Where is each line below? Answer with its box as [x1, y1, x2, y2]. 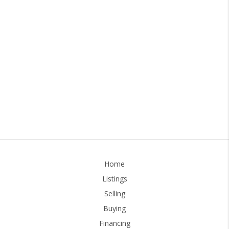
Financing [99, 218, 130, 228]
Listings [102, 173, 127, 184]
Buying [103, 203, 126, 213]
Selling [104, 188, 125, 198]
